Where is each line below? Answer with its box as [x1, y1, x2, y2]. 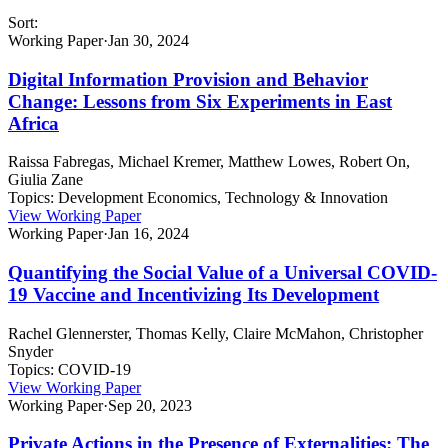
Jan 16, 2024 [108, 225, 189, 243]
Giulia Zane [8, 171, 83, 189]
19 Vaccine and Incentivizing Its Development [8, 284, 379, 306]
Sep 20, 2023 [108, 396, 192, 414]
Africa [8, 112, 59, 134]
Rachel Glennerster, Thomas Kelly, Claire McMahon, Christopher [8, 324, 423, 342]
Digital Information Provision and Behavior [8, 68, 368, 90]
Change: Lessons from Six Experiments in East [8, 90, 392, 112]
